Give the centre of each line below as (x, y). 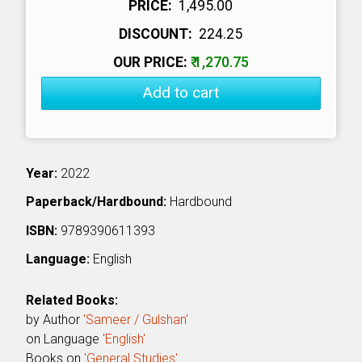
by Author (55, 319)
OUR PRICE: (152, 62)
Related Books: (72, 300)
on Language (65, 339)
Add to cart (181, 93)
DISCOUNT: (158, 34)
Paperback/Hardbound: (97, 202)
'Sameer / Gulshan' (136, 319)
